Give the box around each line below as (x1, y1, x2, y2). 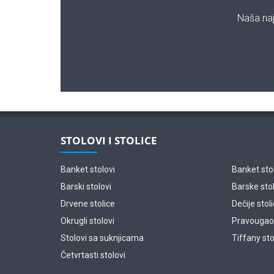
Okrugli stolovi (60, 216, 114, 226)
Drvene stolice (60, 199, 115, 209)
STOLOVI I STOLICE (60, 133, 157, 147)
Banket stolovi (60, 165, 115, 174)
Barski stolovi (60, 182, 111, 191)
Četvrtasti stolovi (60, 250, 125, 260)
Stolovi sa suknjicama (60, 233, 144, 243)
